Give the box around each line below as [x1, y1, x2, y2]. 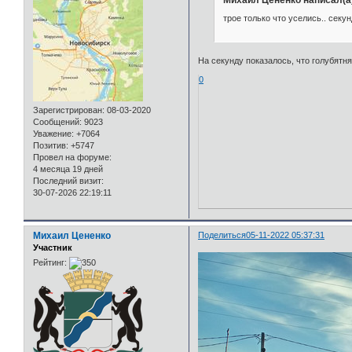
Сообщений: [33, 117, 82, 127]
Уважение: [33, 129, 74, 139]
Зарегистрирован [33, 105, 102, 115]
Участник [33, 243, 72, 252]
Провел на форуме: [33, 152, 112, 163]
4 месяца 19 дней [33, 164, 103, 174]
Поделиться [198, 230, 247, 240]
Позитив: [33, 141, 68, 151]
